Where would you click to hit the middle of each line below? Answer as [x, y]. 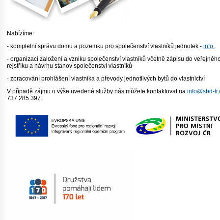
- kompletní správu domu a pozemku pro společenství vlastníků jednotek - [105, 46]
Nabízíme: [20, 34]
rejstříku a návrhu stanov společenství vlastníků [69, 66]
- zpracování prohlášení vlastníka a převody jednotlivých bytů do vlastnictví [107, 79]
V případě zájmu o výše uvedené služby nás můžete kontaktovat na [97, 92]
